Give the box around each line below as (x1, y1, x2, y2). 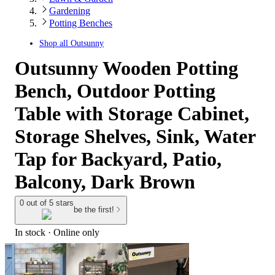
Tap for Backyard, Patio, (15, 148, 222, 170)
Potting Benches (49, 18, 112, 28)
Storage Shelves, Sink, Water (15, 125, 255, 147)
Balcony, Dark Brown (15, 171, 195, 193)
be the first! (74, 205, 114, 215)
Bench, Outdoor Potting (15, 80, 215, 102)
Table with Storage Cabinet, (15, 103, 249, 125)
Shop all (39, 39, 71, 48)
